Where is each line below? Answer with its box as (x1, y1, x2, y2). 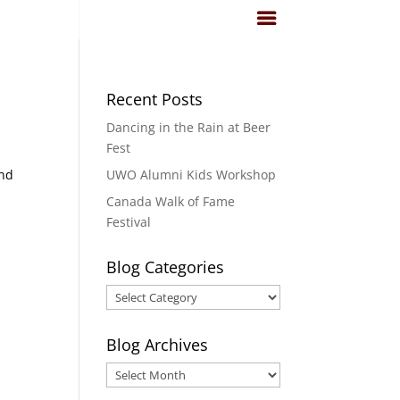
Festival (106, 213, 152, 230)
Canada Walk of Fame (106, 193, 236, 210)
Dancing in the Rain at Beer (106, 119, 271, 136)
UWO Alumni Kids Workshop (106, 166, 277, 183)
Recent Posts (106, 88, 204, 110)
